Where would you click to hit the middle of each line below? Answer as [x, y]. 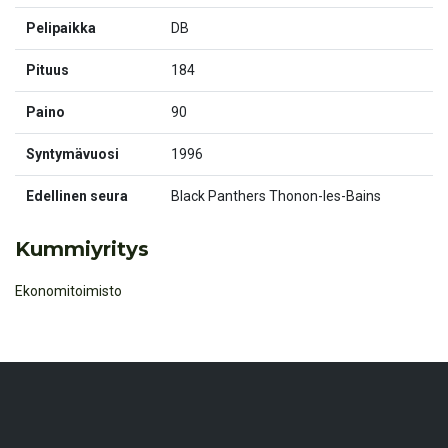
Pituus [47, 70]
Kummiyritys [82, 249]
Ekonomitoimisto [68, 291]
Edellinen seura [76, 196]
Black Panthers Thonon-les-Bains [275, 196]
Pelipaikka [60, 28]
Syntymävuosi [72, 154]
